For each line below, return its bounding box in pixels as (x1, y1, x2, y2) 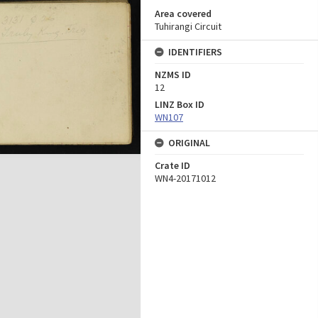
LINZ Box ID (155, 98, 204, 111)
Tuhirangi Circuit (155, 20, 221, 33)
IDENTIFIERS (168, 45, 222, 58)
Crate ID (155, 159, 190, 172)
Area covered (155, 7, 212, 20)
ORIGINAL (168, 136, 210, 149)
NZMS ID (155, 68, 191, 81)
